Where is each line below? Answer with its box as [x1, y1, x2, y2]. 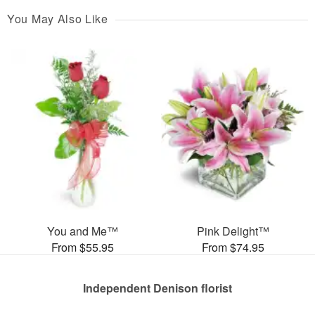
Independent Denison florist [83, 279, 232, 296]
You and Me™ [46, 222, 118, 239]
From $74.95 [201, 238, 264, 255]
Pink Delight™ [196, 222, 269, 239]
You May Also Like [7, 11, 108, 27]
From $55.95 [51, 238, 114, 255]
